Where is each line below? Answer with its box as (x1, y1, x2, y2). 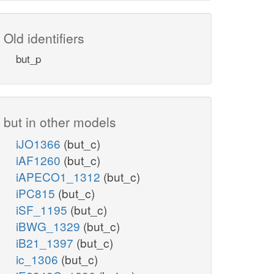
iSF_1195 (16, 201, 70, 218)
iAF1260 (16, 152, 64, 169)
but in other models (4, 113, 116, 131)
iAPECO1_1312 (16, 168, 103, 185)
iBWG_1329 (16, 218, 83, 235)
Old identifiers (4, 29, 84, 48)
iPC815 (16, 185, 58, 202)
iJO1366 (16, 135, 64, 152)
